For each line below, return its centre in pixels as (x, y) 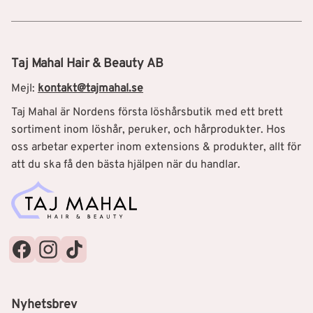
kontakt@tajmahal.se (90, 88)
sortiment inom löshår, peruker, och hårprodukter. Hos (148, 130)
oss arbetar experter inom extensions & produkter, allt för (156, 148)
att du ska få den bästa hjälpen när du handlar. (127, 165)
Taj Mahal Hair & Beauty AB (87, 64)
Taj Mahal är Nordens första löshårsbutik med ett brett (147, 113)
